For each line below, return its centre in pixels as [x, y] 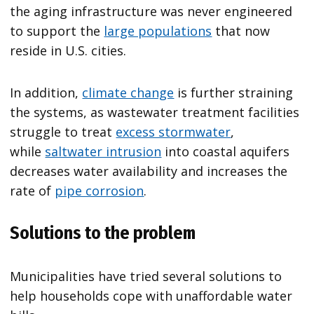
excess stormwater [173, 132]
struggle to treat [63, 132]
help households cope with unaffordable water [151, 296]
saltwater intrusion [103, 152]
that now [241, 31]
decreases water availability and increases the [149, 171]
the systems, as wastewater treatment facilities [155, 112]
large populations [158, 31]
